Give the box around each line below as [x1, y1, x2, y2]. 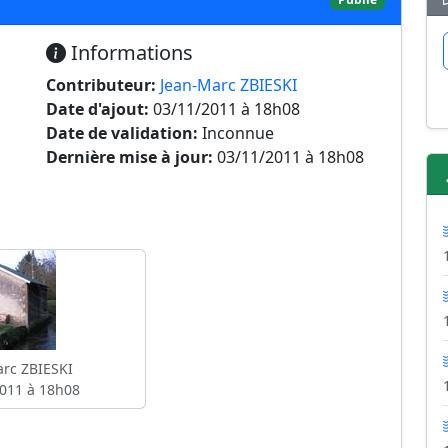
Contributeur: [46, 74, 156, 96]
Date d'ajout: [46, 98, 149, 120]
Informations [66, 39, 193, 66]
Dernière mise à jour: [46, 146, 213, 168]
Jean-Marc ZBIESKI [160, 74, 297, 96]
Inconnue [198, 122, 274, 144]
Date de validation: [46, 122, 198, 144]
